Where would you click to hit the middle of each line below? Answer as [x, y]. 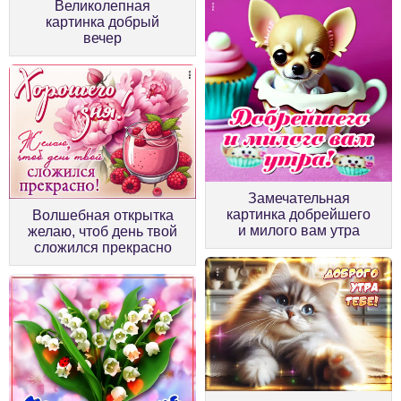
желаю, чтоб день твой [102, 231]
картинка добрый [102, 22]
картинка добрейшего [299, 215]
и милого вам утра [299, 231]
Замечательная [299, 199]
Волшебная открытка [102, 215]
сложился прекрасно [102, 247]
